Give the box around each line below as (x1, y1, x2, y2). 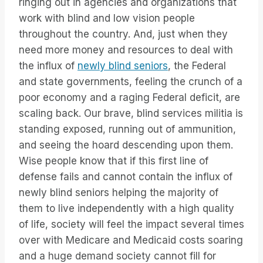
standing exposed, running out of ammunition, (19, 123, 236, 136)
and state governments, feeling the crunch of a (19, 76, 242, 88)
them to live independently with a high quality (19, 203, 234, 215)
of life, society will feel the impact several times (19, 218, 244, 231)
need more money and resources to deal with (19, 44, 233, 56)
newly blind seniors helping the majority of (19, 187, 218, 199)
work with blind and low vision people (19, 12, 195, 25)
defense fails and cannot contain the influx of (19, 171, 232, 183)
